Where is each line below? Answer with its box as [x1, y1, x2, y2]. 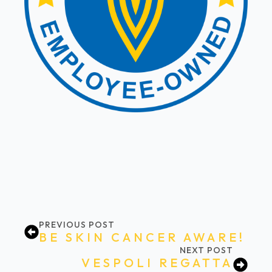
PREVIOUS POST [39, 219, 115, 231]
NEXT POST [180, 245, 233, 256]
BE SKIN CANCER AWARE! [39, 229, 245, 245]
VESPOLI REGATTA [81, 255, 233, 271]
